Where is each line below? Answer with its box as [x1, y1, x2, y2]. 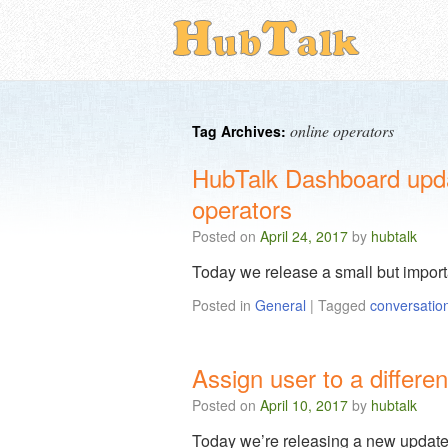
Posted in [192, 295, 251, 315]
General [255, 295, 306, 315]
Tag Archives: [192, 121, 290, 141]
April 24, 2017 [260, 226, 348, 246]
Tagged [318, 295, 366, 315]
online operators [290, 120, 394, 141]
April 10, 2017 [260, 395, 348, 415]
